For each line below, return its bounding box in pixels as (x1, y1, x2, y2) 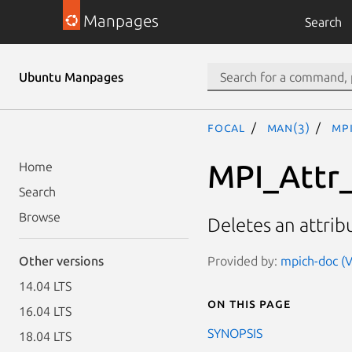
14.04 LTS (19, 279, 71, 293)
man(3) (266, 120, 310, 134)
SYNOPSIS (207, 325, 262, 340)
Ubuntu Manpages (19, 70, 123, 84)
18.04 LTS (19, 329, 71, 343)
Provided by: (207, 253, 280, 268)
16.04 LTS (19, 304, 71, 318)
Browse (19, 210, 60, 224)
